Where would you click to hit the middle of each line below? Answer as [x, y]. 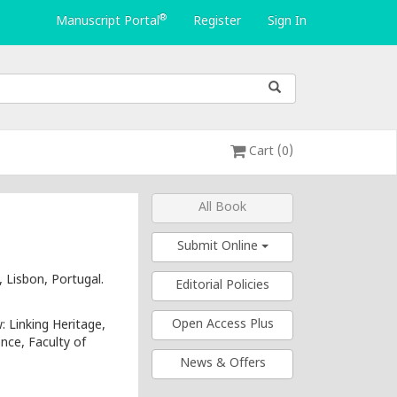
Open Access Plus [222, 325]
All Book [222, 208]
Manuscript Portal [108, 22]
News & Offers [222, 364]
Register [217, 22]
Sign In [287, 22]
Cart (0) [269, 152]
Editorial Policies [222, 286]
